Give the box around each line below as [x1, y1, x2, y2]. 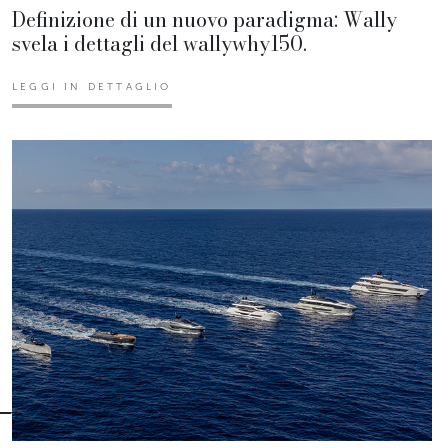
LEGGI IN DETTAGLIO [12, 80, 172, 93]
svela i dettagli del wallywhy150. [12, 27, 307, 59]
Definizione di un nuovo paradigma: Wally [12, 3, 397, 35]
